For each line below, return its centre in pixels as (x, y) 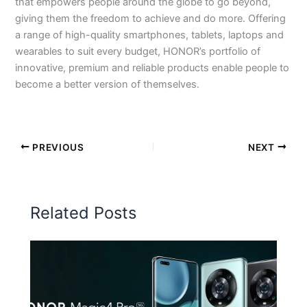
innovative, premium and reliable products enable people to (152, 68)
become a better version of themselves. (108, 85)
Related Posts (84, 212)
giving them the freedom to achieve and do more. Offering (151, 19)
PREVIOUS (57, 147)
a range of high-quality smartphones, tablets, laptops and (150, 35)
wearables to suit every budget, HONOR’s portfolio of (138, 52)
